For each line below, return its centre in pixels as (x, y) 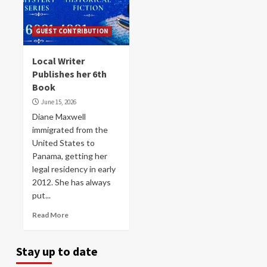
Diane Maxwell (59, 117)
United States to (63, 143)
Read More (50, 215)
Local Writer (58, 61)
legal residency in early (74, 169)
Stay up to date (57, 251)
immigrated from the (70, 130)
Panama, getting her (70, 156)
